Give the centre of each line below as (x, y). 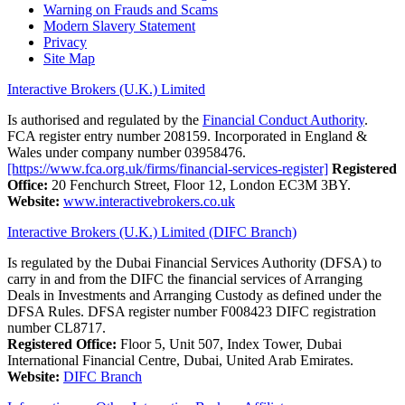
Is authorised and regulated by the (105, 119)
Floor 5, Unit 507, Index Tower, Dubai (229, 344)
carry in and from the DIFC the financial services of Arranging (185, 278)
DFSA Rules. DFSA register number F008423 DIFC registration (192, 311)
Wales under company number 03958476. (127, 152)
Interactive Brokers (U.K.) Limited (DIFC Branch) (152, 231)
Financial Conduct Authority (283, 119)
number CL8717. (57, 327)
